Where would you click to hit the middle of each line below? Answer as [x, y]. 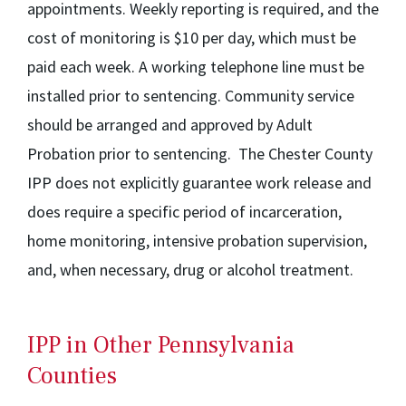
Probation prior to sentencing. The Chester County [200, 154]
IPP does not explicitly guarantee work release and [199, 183]
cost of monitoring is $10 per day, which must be [192, 38]
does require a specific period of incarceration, [184, 212]
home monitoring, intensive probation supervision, [197, 241]
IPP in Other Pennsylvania [161, 345]
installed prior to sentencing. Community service [191, 96]
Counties [72, 376]
